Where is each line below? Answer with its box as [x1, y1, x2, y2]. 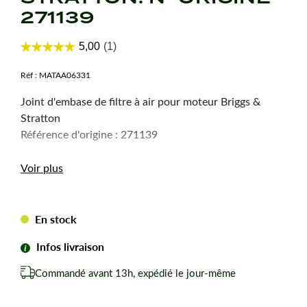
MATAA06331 [39, 69, 90, 80]
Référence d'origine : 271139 [21, 126, 158, 141]
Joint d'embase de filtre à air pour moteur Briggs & [21, 93, 260, 108]
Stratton [21, 110, 60, 125]
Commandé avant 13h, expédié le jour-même [35, 265, 236, 280]
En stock [32, 210, 77, 227]
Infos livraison [36, 238, 105, 254]
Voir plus [21, 160, 63, 175]
